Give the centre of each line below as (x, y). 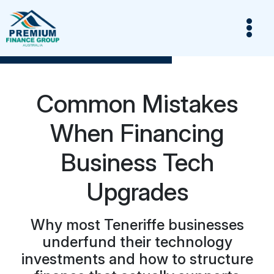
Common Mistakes (137, 104)
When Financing (137, 133)
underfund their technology (137, 242)
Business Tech (137, 162)
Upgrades (137, 192)
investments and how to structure (137, 259)
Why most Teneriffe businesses (137, 225)
